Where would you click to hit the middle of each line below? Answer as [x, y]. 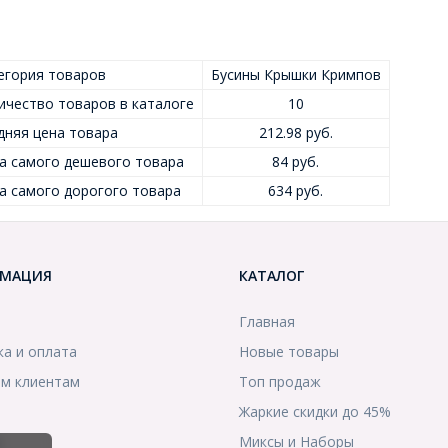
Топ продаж [280, 382]
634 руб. [295, 191]
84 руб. [295, 162]
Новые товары [289, 352]
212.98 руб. [295, 133]
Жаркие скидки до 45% [315, 412]
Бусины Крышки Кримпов [295, 75]
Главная [267, 322]
